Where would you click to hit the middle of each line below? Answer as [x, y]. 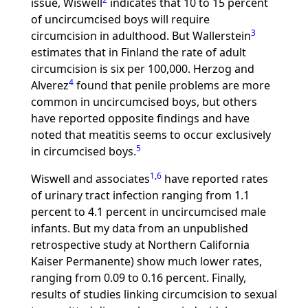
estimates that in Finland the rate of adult [138, 52]
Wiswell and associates [90, 179]
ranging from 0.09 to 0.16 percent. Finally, [138, 278]
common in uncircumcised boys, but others [144, 102]
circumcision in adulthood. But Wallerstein [141, 36]
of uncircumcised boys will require [120, 19]
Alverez [49, 85]
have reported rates [214, 179]
